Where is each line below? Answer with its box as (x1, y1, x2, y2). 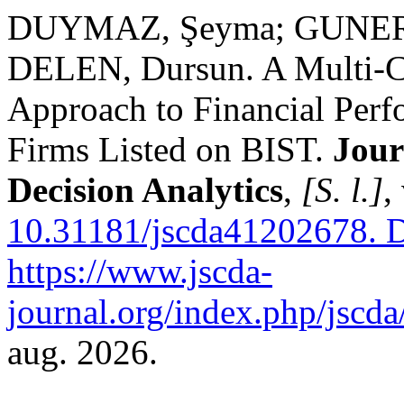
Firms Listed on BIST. (7, 130, 333, 169)
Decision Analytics (7, 170, 283, 209)
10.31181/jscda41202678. (7, 211, 377, 250)
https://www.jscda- (7, 252, 272, 290)
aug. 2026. (7, 333, 158, 372)
